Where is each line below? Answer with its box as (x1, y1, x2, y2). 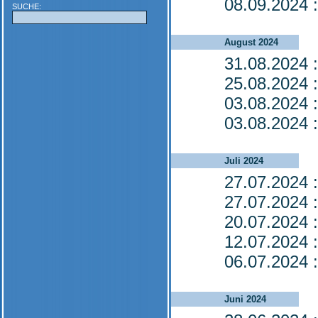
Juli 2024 (224, 155, 263, 166)
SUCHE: (12, 2, 41, 11)
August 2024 (224, 37, 278, 48)
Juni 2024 (224, 294, 266, 305)
